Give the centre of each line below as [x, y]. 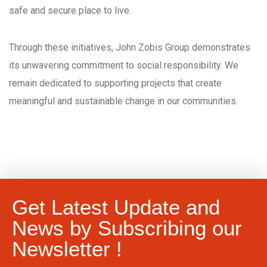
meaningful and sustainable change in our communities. [123, 101]
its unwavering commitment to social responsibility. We [124, 65]
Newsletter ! [67, 249]
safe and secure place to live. [70, 10]
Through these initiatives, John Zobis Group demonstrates [130, 47]
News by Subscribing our [127, 228]
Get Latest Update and [116, 207]
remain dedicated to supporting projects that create [115, 83]
